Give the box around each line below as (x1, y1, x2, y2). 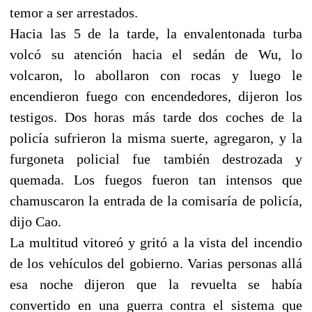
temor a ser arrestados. (10, 4, 138, 20)
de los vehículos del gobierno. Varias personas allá (10, 255, 302, 271)
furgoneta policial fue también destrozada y (10, 150, 302, 166)
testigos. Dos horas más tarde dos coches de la (10, 109, 302, 125)
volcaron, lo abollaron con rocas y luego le (10, 67, 302, 83)
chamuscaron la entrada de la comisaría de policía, (10, 192, 302, 208)
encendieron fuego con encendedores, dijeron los (10, 88, 302, 104)
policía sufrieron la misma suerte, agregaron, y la (10, 130, 302, 146)
